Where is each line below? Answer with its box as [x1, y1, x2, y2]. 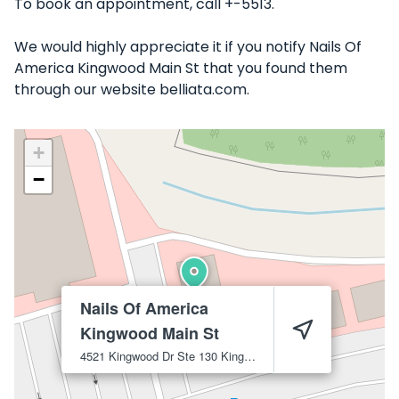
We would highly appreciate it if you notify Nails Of [14, 37, 362, 57]
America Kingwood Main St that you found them [14, 58, 347, 78]
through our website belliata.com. [14, 79, 249, 100]
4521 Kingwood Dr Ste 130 [80, 347, 217, 364]
